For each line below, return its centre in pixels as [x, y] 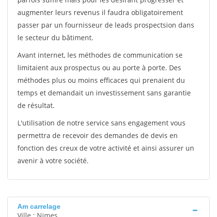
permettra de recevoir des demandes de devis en [98, 135]
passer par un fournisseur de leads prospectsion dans [106, 25]
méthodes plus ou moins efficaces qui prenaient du [101, 80]
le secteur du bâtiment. [55, 38]
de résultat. [36, 105]
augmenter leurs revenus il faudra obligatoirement [100, 12]
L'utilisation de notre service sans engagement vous [101, 123]
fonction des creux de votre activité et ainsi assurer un [106, 148]
